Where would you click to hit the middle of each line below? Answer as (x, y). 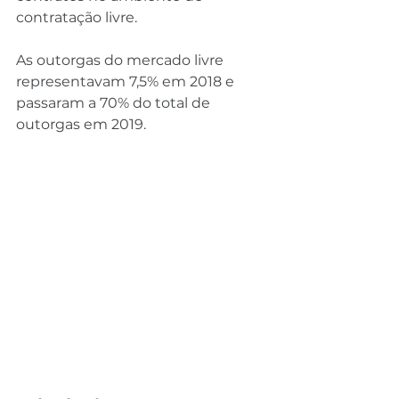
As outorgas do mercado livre (122, 60)
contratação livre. (77, 17)
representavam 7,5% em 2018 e (127, 81)
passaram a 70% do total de (115, 102)
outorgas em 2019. (81, 124)
